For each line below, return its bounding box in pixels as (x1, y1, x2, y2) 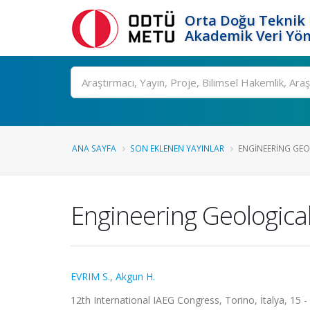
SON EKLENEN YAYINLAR (130, 143, 224, 154)
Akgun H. (116, 270, 155, 283)
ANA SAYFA (72, 143, 116, 154)
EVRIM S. (71, 270, 110, 283)
